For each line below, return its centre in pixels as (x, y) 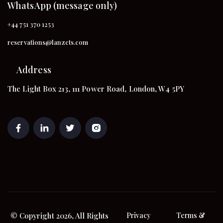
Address (34, 70)
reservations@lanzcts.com (48, 42)
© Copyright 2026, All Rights (59, 215)
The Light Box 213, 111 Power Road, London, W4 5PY (96, 88)
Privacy (139, 215)
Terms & (191, 215)
